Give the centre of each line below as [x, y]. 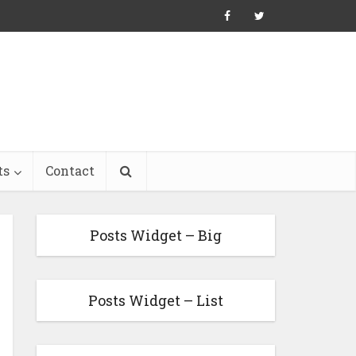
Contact [70, 170]
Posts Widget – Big [156, 235]
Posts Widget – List [156, 300]
